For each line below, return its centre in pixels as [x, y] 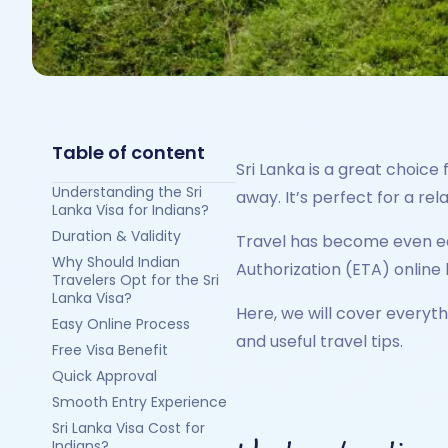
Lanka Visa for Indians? [130, 210]
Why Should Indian [116, 262]
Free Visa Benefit [110, 350]
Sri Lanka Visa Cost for [128, 428]
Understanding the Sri [127, 192]
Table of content [128, 152]
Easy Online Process [121, 324]
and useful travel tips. [319, 341]
